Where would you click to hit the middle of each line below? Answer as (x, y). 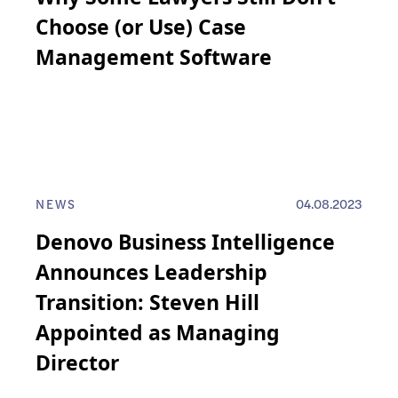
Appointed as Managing (158, 333)
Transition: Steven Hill (147, 302)
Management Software (154, 57)
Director (77, 363)
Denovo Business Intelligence (185, 242)
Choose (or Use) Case (141, 27)
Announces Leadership (151, 272)
